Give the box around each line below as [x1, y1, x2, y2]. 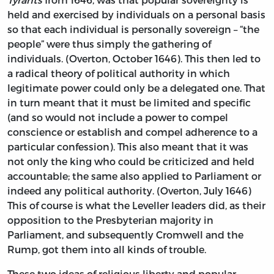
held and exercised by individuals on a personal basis [7, 8, 265, 20]
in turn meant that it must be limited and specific [7, 96, 251, 108]
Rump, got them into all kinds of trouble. [7, 243, 206, 255]
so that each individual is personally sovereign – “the [7, 23, 259, 35]
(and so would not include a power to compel [7, 111, 228, 123]
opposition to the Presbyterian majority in [7, 213, 213, 226]
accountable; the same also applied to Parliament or [7, 169, 261, 182]
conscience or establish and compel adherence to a [7, 125, 257, 138]
